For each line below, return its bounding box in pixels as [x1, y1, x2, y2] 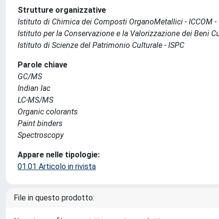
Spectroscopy [18, 131, 64, 140]
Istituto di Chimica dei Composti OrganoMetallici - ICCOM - [18, 17, 217, 26]
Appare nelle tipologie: [18, 150, 100, 159]
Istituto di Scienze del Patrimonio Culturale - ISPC [18, 41, 184, 50]
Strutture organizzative [18, 5, 106, 15]
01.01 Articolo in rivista [18, 162, 96, 171]
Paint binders [18, 119, 63, 128]
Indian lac [18, 84, 50, 93]
